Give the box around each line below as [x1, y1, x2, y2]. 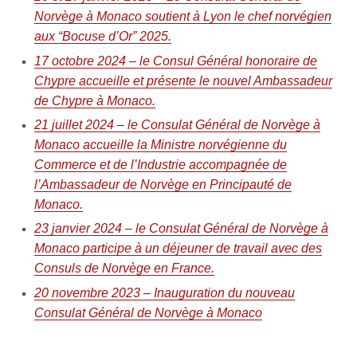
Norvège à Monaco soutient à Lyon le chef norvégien [33, 10, 331, 24]
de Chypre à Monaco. [33, 93, 155, 108]
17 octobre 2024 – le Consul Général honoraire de [33, 53, 317, 68]
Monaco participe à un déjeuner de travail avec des [33, 241, 322, 256]
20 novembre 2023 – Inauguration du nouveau [33, 285, 295, 300]
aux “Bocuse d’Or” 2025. [33, 29, 171, 44]
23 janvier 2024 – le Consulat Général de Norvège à [33, 222, 328, 236]
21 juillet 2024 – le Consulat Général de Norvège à [33, 118, 320, 132]
